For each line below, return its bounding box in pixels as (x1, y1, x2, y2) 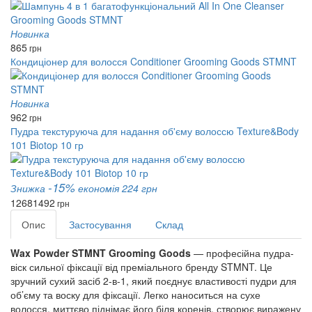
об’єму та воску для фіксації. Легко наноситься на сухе (10, 288, 260, 302)
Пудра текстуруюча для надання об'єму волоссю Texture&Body (10, 124, 299, 138)
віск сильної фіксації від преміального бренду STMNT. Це (10, 260, 272, 274)
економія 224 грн (78, 181, 157, 195)
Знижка (10, 181, 48, 195)
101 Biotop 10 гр (10, 138, 84, 152)
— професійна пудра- (191, 246, 294, 260)
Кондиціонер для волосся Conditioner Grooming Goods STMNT (10, 54, 297, 68)
